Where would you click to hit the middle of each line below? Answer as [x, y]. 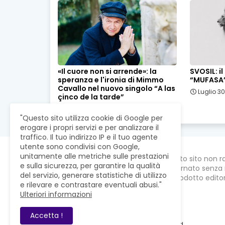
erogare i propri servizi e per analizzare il [89, 128]
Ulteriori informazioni [56, 194]
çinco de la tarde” [91, 97]
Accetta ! [46, 215]
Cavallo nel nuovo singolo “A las [116, 89]
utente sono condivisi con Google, [80, 147]
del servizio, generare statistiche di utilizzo [93, 175]
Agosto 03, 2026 [90, 109]
